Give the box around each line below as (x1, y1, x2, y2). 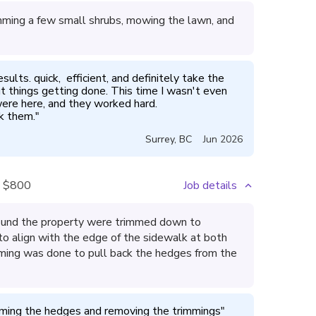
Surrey (145, 133, 174, 146)
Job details (183, 178, 237, 193)
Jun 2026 (203, 133, 243, 146)
